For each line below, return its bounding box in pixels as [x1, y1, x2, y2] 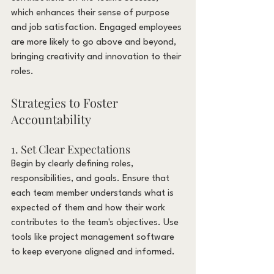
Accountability [11, 110, 91, 127]
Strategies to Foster [11, 94, 121, 111]
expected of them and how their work [11, 203, 168, 213]
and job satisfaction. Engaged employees [11, 23, 184, 32]
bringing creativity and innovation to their [11, 52, 183, 62]
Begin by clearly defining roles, [11, 159, 136, 169]
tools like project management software [11, 232, 177, 242]
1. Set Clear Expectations [11, 141, 130, 157]
